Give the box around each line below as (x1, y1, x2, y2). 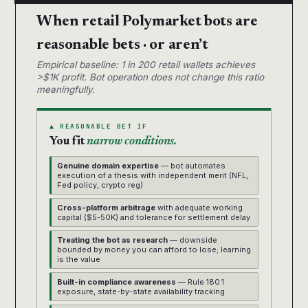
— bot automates (159, 161, 225, 171)
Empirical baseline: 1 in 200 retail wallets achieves (36, 59, 255, 71)
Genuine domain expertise (57, 161, 159, 171)
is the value (57, 254, 100, 265)
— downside (168, 235, 217, 245)
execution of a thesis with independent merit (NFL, (57, 170, 248, 181)
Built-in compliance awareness (57, 277, 176, 287)
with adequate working (155, 203, 243, 213)
